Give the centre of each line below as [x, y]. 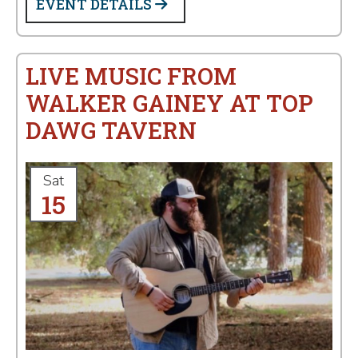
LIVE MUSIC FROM [131, 76]
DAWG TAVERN [111, 130]
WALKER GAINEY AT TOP [169, 103]
